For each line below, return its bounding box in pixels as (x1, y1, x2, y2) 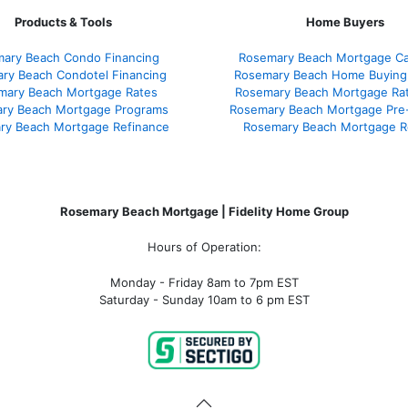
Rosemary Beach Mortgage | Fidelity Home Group (59, 203, 349, 219)
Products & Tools (14, 14, 112, 29)
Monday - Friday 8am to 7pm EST (109, 274, 299, 290)
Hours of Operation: (147, 239, 261, 254)
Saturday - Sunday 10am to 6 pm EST (98, 291, 310, 307)
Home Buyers (306, 14, 384, 29)
